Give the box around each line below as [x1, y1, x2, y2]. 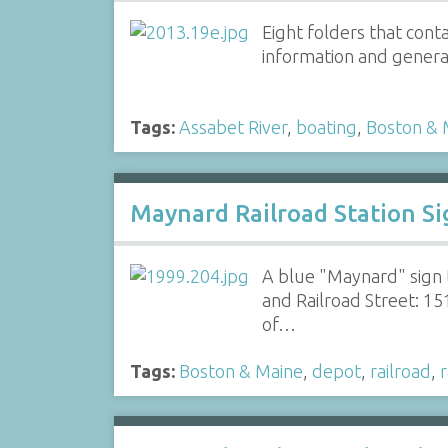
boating [295, 116, 357, 137]
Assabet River [178, 116, 287, 137]
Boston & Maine [178, 360, 303, 381]
